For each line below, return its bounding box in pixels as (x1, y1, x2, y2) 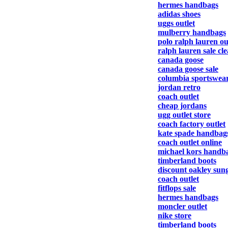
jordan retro (158, 83, 201, 92)
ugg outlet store (158, 110, 211, 119)
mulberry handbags (158, 28, 226, 37)
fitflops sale (158, 184, 196, 192)
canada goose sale (158, 65, 218, 73)
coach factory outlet (158, 120, 225, 128)
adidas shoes (158, 10, 201, 18)
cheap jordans (158, 101, 207, 110)
